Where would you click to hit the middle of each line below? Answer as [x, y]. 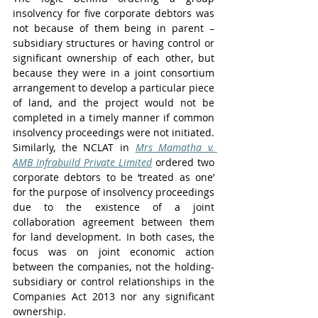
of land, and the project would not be [114, 103]
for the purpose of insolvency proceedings [114, 192]
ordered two [183, 162]
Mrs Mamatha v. [175, 147]
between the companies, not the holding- [114, 267]
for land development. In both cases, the [114, 237]
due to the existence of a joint [114, 207]
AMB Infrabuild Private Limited [82, 162]
